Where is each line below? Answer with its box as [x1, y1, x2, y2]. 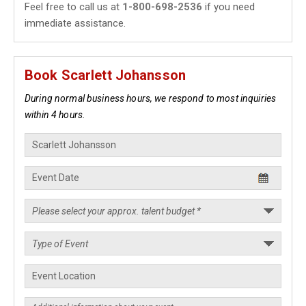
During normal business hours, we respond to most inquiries [25, 93, 277, 104]
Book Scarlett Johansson [25, 67, 186, 83]
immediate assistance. [25, 17, 126, 29]
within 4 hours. [25, 109, 86, 120]
